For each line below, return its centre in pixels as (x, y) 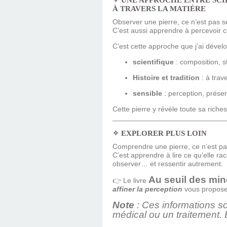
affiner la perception (147, 189)
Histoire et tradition (166, 78)
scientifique (153, 62)
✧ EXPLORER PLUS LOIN (160, 134)
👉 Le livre (130, 181)
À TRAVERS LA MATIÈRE (159, 9)
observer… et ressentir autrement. (168, 164)
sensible (147, 93)
